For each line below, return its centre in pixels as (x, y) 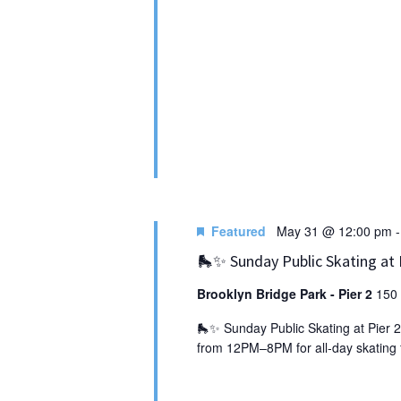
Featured (238, 230)
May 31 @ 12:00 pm (334, 230)
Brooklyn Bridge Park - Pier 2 (286, 293)
